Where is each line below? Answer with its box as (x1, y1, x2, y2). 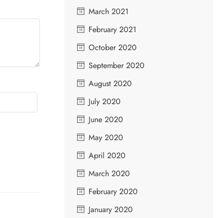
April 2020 (89, 149, 126, 161)
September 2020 (89, 59, 145, 71)
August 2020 (89, 77, 132, 89)
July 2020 (89, 95, 121, 107)
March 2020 (89, 167, 130, 179)
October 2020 (89, 41, 137, 53)
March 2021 (89, 5, 128, 17)
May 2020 (89, 131, 123, 143)
